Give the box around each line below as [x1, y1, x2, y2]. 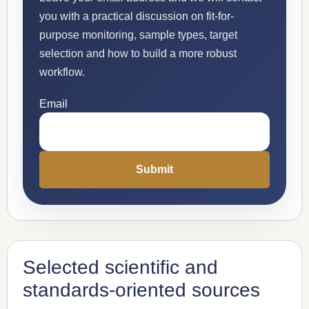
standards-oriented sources [23, 279, 260, 301]
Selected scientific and [23, 257, 218, 279]
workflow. [39, 66, 85, 79]
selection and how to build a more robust [39, 48, 237, 60]
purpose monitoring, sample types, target [39, 29, 237, 41]
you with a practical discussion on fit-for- [39, 10, 234, 23]
